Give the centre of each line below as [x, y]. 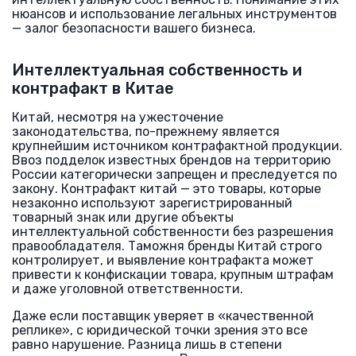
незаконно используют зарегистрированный [152, 203]
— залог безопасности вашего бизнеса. [134, 28]
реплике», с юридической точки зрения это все [160, 330]
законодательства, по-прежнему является [146, 132]
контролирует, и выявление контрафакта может [163, 260]
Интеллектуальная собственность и [157, 70]
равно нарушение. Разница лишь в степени [147, 344]
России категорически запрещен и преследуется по [174, 174]
